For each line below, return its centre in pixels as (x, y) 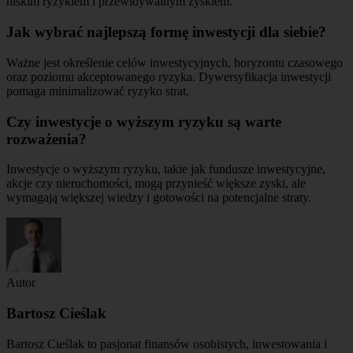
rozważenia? (46, 139)
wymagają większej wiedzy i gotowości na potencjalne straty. (159, 198)
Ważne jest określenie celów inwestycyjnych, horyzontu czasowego (175, 62)
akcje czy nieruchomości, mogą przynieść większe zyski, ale (156, 184)
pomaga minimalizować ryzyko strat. (98, 91)
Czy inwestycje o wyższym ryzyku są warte (144, 121)
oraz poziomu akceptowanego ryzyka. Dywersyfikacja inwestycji (169, 76)
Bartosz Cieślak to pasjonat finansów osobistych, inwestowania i (167, 344)
